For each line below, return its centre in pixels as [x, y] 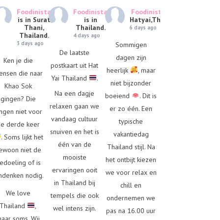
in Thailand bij [74, 182]
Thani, [34, 27]
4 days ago [87, 35]
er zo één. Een [131, 108]
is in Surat [34, 19]
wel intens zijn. [74, 208]
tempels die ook [74, 195]
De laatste [75, 52]
